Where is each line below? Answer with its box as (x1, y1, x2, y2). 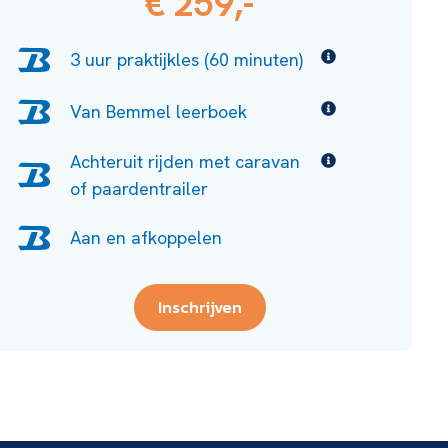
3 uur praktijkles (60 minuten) (69, 48, 303, 72)
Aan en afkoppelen (69, 226, 222, 250)
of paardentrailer (69, 176, 208, 200)
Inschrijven (157, 294, 242, 319)
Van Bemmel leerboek (69, 100, 247, 124)
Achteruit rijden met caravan (69, 149, 300, 173)
